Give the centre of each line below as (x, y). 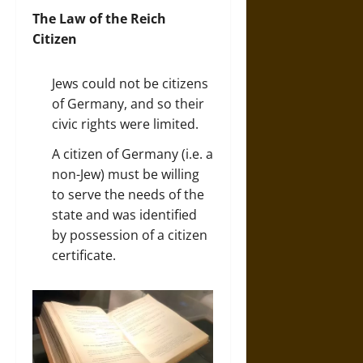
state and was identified (124, 215)
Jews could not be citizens (130, 83)
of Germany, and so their (128, 104)
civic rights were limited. (125, 124)
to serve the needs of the (128, 194)
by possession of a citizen (130, 235)
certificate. (84, 255)
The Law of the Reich (99, 19)
